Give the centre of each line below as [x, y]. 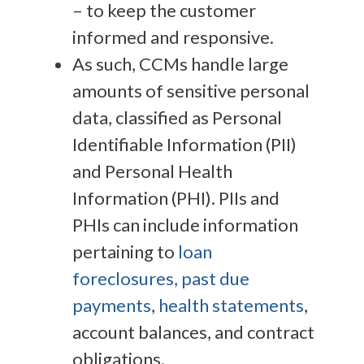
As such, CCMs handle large [180, 63]
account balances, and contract [193, 331]
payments [112, 305]
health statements [231, 305]
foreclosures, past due [161, 278]
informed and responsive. [175, 37]
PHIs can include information [185, 224]
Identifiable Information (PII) [184, 144]
